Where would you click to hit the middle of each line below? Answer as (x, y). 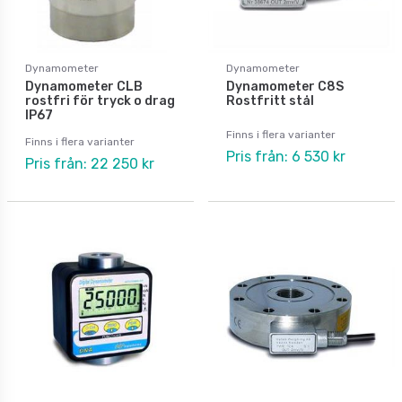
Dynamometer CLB (84, 86)
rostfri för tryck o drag (100, 100)
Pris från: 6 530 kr (286, 156)
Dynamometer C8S (285, 86)
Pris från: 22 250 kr (90, 163)
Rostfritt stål (270, 100)
